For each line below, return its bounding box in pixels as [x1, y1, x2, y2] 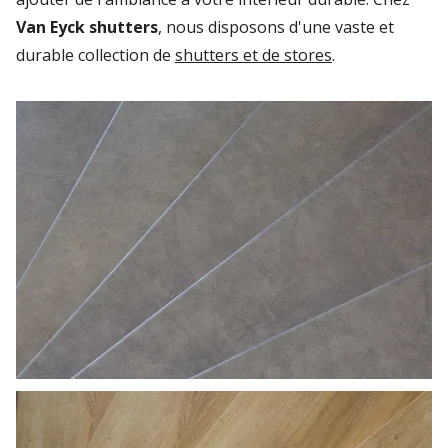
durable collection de [16, 44, 175, 67]
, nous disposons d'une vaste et [158, 16, 394, 39]
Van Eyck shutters [16, 16, 158, 39]
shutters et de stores [175, 44, 332, 67]
